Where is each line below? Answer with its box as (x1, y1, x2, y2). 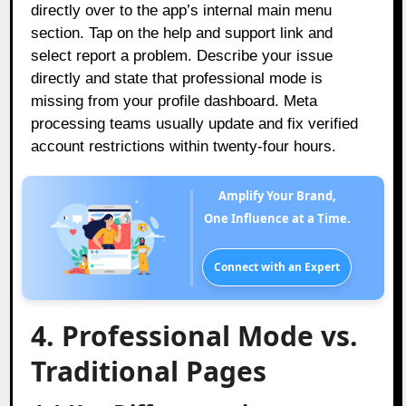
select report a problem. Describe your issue (31, 46, 333, 64)
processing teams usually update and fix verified (31, 114, 359, 132)
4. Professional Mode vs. (31, 316, 359, 354)
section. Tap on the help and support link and (31, 24, 333, 42)
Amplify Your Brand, (226, 187, 336, 204)
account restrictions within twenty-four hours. (31, 137, 337, 155)
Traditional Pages (31, 352, 267, 390)
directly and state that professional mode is (31, 69, 324, 87)
